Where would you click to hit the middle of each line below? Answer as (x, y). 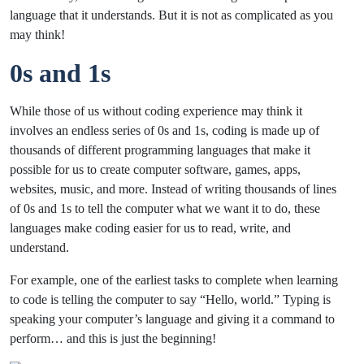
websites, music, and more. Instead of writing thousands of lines (173, 189)
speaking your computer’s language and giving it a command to (172, 319)
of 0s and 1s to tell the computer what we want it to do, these (165, 209)
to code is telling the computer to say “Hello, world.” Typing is (170, 300)
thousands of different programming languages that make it (160, 150)
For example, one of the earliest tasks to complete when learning (174, 280)
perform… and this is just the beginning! (113, 339)
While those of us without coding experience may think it (156, 111)
